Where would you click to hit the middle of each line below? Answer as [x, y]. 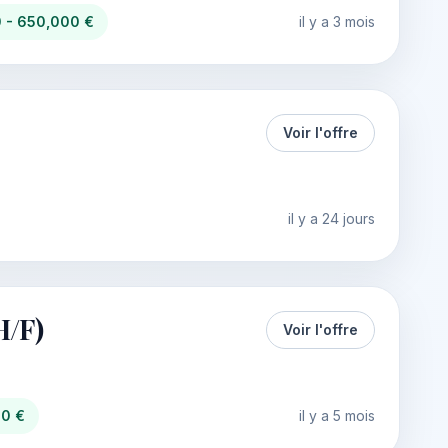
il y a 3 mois [337, 21]
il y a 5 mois [337, 415]
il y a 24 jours [331, 218]
